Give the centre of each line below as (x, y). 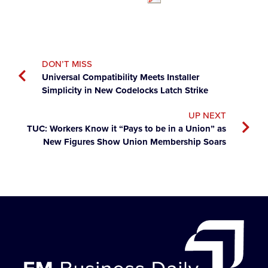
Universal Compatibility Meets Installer (121, 77)
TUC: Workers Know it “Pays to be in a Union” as (127, 128)
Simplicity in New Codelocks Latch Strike (125, 90)
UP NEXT (207, 115)
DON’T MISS (67, 64)
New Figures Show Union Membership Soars (135, 141)
